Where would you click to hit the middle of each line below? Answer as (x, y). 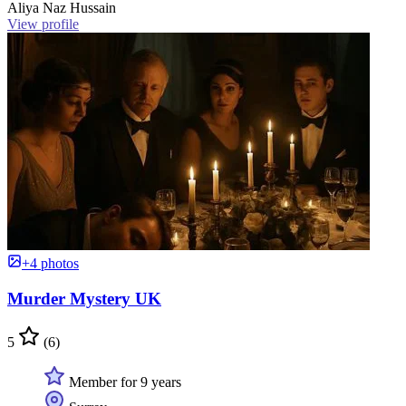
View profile (43, 24)
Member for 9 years (123, 382)
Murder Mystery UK (84, 298)
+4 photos (50, 263)
